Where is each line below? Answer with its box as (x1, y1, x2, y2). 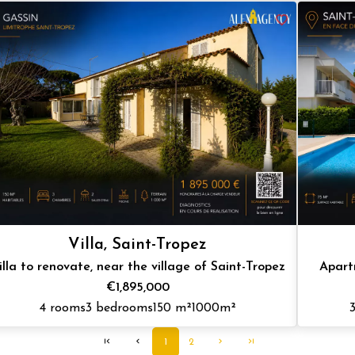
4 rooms (39, 302, 86, 315)
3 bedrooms (85, 302, 153, 315)
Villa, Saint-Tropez (68, 237, 208, 254)
